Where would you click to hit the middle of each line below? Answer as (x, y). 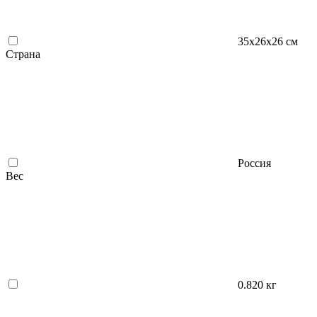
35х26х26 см (268, 41)
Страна (23, 54)
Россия (254, 163)
